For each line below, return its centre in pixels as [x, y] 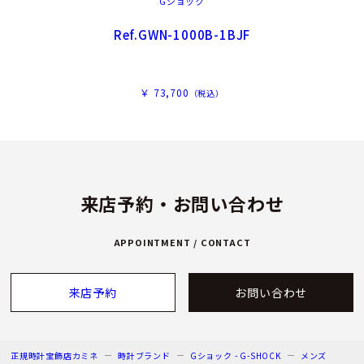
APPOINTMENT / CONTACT [182, 242]
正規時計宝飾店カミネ [55, 355]
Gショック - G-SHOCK [235, 355]
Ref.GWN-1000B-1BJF [182, 34]
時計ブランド [144, 355]
